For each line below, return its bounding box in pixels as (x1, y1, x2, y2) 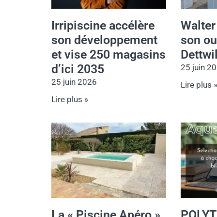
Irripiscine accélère (51, 18, 155, 32)
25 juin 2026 (51, 77, 97, 87)
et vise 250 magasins (51, 47, 166, 62)
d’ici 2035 (51, 62, 104, 76)
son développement (51, 32, 157, 47)
